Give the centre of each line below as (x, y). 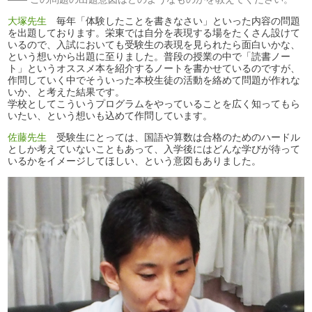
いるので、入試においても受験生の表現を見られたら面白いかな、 (154, 44)
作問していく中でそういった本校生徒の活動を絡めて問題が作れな (154, 80)
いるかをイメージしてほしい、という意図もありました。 (135, 161)
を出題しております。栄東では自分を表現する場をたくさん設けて (154, 32)
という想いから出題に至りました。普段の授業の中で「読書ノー (149, 56)
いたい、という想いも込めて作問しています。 (110, 115)
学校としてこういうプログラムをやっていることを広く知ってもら (154, 103)
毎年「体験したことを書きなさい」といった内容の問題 (174, 21)
